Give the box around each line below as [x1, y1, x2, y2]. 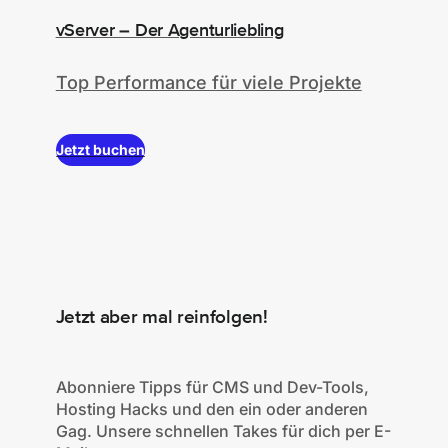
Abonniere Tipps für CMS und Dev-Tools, [55, 376, 369, 397]
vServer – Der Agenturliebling [55, 20, 284, 42]
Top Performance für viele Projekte [55, 72, 362, 94]
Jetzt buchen [56, 141, 145, 159]
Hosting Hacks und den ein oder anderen [55, 398, 368, 419]
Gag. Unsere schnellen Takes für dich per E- [55, 420, 391, 441]
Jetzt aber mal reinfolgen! [55, 305, 268, 330]
